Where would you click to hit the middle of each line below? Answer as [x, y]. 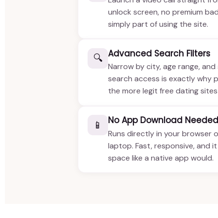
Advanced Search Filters [159, 53]
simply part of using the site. [158, 24]
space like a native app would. [161, 158]
